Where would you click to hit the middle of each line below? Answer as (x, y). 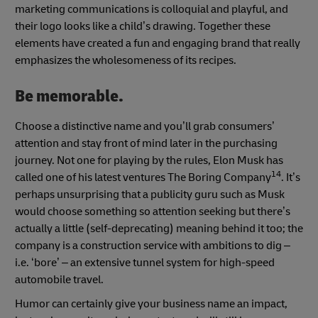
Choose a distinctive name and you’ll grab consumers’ (145, 126)
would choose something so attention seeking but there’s (153, 211)
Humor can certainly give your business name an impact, (151, 303)
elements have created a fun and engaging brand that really (158, 44)
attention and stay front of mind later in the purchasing (146, 143)
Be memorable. (69, 97)
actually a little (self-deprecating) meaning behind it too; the (159, 228)
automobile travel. (59, 279)
